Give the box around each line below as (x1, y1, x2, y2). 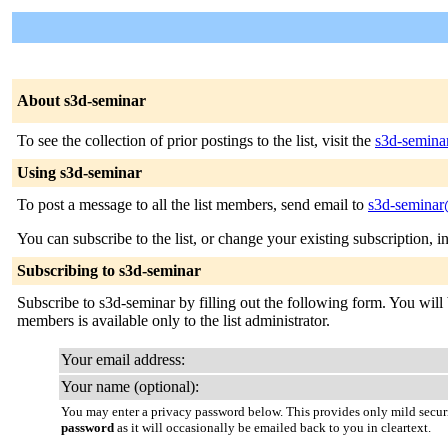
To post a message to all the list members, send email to (17, 196, 368, 213)
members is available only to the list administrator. (17, 312, 330, 329)
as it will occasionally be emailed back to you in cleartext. (114, 420, 431, 435)
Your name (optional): (61, 378, 199, 395)
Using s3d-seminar (17, 164, 142, 181)
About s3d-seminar (17, 92, 146, 109)
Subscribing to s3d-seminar (17, 262, 201, 279)
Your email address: (61, 351, 185, 368)
